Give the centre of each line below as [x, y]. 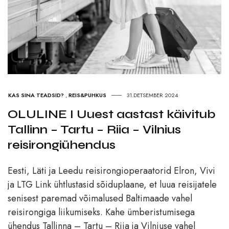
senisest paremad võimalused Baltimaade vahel [100, 198]
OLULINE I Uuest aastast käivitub [112, 114]
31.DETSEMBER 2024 [152, 95]
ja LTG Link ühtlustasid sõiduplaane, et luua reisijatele [112, 184]
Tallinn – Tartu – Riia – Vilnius [94, 129]
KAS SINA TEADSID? [36, 95]
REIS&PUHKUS [87, 95]
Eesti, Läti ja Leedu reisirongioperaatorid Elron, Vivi [111, 170]
